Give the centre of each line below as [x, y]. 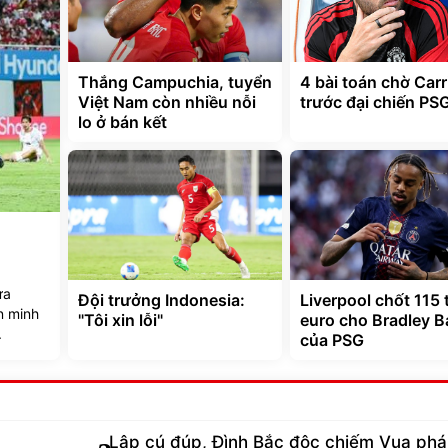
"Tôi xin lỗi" [120, 320]
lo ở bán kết [122, 122]
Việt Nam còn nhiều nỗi [167, 102]
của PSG [332, 340]
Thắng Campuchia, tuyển [175, 82]
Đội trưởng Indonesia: [161, 300]
